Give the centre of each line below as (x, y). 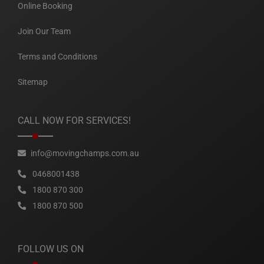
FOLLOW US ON (51, 249)
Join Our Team (44, 31)
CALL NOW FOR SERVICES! (74, 121)
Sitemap (33, 82)
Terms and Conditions (57, 57)
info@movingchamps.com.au (85, 153)
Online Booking (45, 6)
